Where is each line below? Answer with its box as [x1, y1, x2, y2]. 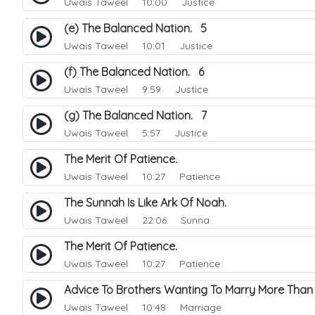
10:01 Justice [131, 39, 212, 52]
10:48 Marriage [131, 301, 221, 314]
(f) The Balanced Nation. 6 [64, 65, 204, 79]
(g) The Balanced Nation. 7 [64, 108, 207, 122]
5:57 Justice [131, 127, 207, 139]
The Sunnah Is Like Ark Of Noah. [64, 195, 235, 210]
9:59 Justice [131, 83, 208, 96]
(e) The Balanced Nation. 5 [64, 21, 207, 35]
